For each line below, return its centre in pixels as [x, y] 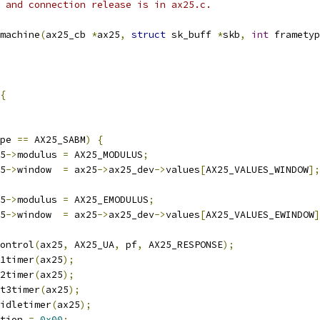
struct [149, 35]
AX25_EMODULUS [109, 200]
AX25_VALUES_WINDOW [257, 170]
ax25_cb [69, 35]
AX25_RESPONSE [183, 245]
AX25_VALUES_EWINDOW [260, 215]
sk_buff [191, 35]
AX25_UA [91, 245]
